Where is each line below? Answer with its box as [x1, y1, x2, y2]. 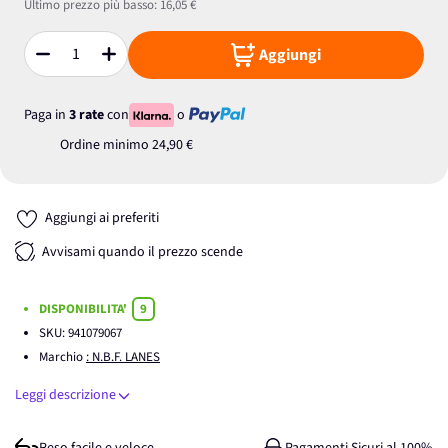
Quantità [23, 52, 75, 73]
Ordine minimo [60, 135, 152, 155]
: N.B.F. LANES [86, 348, 160, 366]
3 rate [69, 104, 104, 125]
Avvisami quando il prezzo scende [42, 242, 243, 263]
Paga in [24, 104, 69, 125]
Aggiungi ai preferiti [45, 208, 159, 228]
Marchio [39, 348, 86, 366]
